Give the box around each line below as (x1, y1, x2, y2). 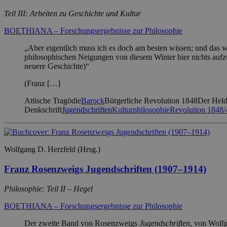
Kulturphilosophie (112, 105, 170, 115)
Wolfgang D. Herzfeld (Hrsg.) (4, 145, 100, 154)
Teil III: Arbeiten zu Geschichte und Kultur (4, 9, 141, 18)
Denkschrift (24, 105, 62, 115)
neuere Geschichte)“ (24, 62, 89, 71)
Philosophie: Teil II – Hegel (4, 184, 93, 193)
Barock (81, 96, 104, 105)
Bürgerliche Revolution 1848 (104, 96, 198, 105)
